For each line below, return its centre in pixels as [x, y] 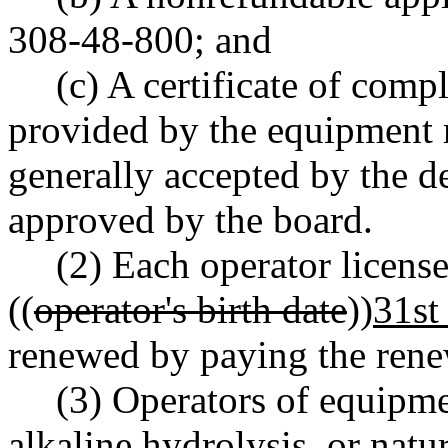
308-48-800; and [140, 39]
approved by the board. [190, 219]
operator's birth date [190, 309]
